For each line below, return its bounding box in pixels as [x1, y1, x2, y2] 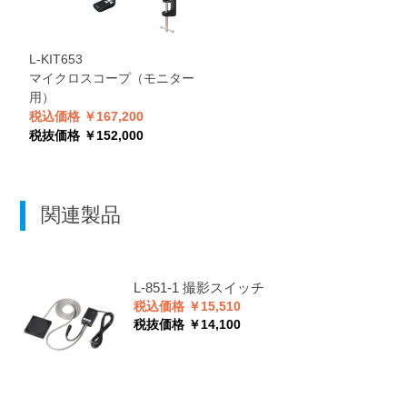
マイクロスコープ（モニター [28, 70, 194, 85]
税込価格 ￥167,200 [28, 108, 144, 124]
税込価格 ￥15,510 [133, 300, 241, 314]
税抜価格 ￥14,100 [133, 318, 241, 333]
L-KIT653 [28, 51, 83, 66]
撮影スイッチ [182, 280, 264, 296]
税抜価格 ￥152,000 [28, 127, 144, 143]
